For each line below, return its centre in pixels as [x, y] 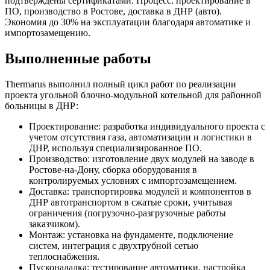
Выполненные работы [78, 58]
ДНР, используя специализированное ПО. [115, 148]
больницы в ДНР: [42, 105]
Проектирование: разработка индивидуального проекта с [147, 126]
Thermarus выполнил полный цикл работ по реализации [121, 84]
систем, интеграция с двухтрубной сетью [114, 245]
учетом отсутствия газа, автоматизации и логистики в [140, 137]
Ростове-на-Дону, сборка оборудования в [113, 169]
